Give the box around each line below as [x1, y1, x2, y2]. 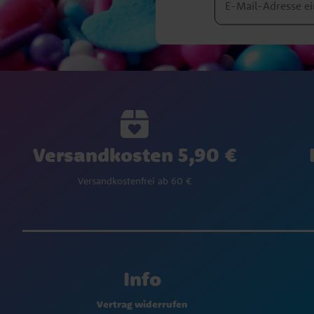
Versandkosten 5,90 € [32, 142, 237, 168]
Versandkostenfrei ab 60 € [77, 175, 192, 188]
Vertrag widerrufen [96, 298, 188, 311]
